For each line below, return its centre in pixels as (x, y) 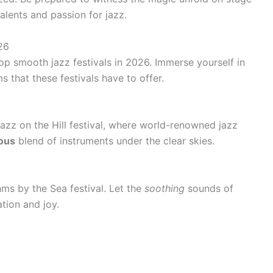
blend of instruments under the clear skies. (115, 141)
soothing (165, 188)
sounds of (209, 188)
